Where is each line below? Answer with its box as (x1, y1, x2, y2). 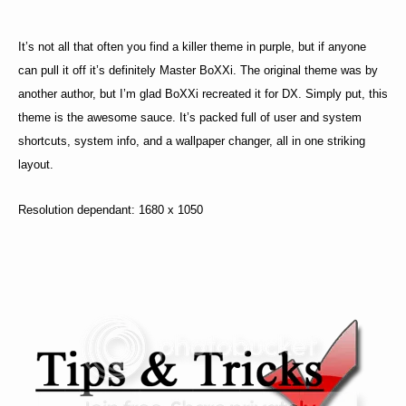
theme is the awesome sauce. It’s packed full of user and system (18, 111, 362, 125)
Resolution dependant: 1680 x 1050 (18, 203, 203, 217)
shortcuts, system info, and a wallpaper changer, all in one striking (18, 134, 365, 149)
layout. (18, 158, 53, 172)
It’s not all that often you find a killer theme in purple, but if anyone (18, 40, 366, 54)
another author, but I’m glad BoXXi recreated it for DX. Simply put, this (18, 87, 388, 101)
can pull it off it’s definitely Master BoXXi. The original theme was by (18, 63, 378, 78)
